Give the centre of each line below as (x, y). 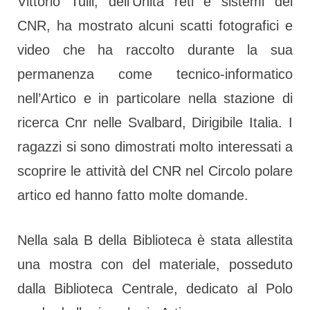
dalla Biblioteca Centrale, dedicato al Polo (155, 289)
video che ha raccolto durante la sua (155, 50)
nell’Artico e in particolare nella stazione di (155, 99)
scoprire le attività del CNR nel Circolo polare (155, 171)
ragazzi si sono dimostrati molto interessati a (155, 147)
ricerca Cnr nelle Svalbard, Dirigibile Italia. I (155, 123)
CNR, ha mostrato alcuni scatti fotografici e (155, 26)
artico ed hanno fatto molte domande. (133, 195)
